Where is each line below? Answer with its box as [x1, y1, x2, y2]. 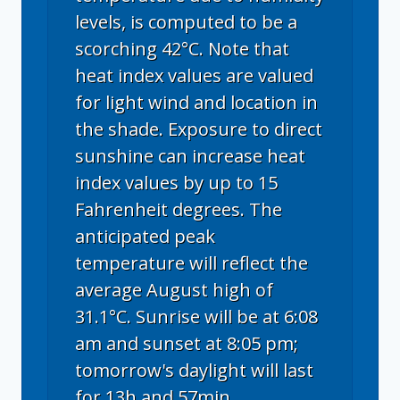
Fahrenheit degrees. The [75, 196, 282, 221]
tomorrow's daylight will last [75, 357, 313, 382]
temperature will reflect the [75, 250, 308, 275]
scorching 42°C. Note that [75, 36, 289, 61]
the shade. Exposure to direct [75, 116, 322, 141]
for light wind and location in [75, 89, 318, 114]
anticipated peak [75, 223, 215, 248]
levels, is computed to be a [75, 9, 297, 34]
